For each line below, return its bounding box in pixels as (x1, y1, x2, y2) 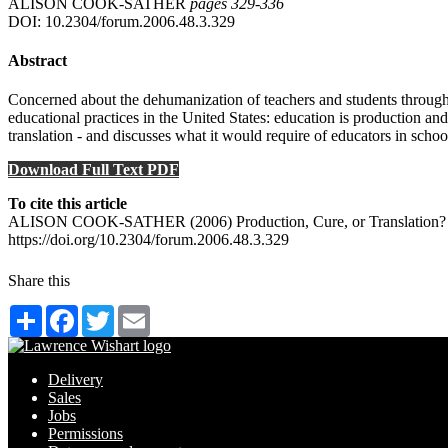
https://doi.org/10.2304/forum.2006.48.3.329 (8, 231, 289, 249)
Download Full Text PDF (8, 161, 179, 179)
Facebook (78, 304, 140, 322)
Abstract (8, 52, 67, 70)
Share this (8, 272, 70, 290)
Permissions (48, 425, 123, 443)
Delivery (48, 371, 103, 389)
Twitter (114, 304, 159, 322)
